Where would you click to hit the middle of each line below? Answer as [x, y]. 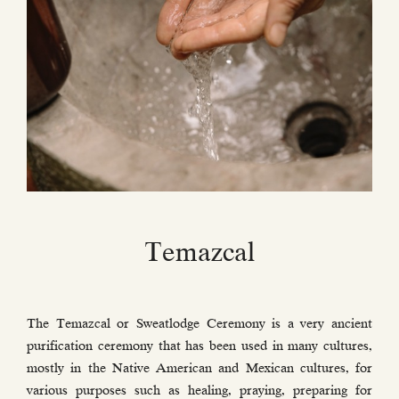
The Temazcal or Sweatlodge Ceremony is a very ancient [199, 324]
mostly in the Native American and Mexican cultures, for [199, 368]
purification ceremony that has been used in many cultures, [199, 346]
